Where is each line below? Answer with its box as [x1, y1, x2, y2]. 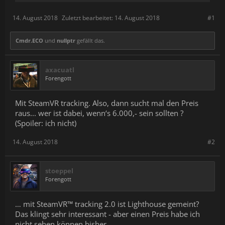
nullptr [57, 36, 75, 44]
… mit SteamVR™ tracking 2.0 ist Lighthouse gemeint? [15, 198, 199, 209]
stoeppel [45, 166, 73, 175]
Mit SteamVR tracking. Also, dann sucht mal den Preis [15, 97, 198, 108]
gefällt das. [75, 36, 105, 44]
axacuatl [45, 65, 74, 74]
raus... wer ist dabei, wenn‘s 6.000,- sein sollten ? [15, 107, 183, 118]
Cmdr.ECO [16, 36, 43, 44]
